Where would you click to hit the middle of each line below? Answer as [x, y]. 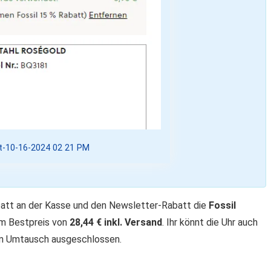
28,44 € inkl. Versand [116, 222]
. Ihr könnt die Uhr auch [210, 222]
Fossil [222, 205]
